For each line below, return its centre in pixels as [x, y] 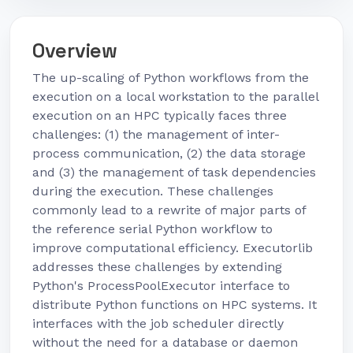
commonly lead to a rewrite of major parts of [169, 210]
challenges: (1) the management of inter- [156, 134]
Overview [75, 50]
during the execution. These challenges [153, 191]
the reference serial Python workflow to [152, 229]
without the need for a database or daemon [165, 342]
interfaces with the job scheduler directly [158, 323]
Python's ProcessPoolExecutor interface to [161, 286]
